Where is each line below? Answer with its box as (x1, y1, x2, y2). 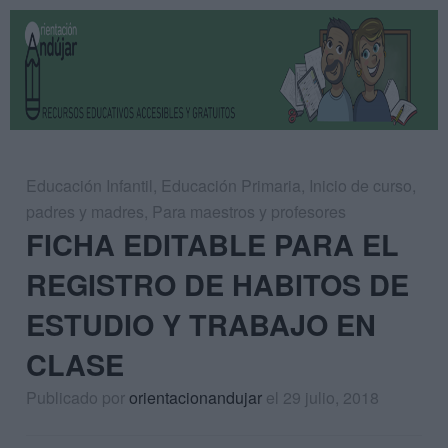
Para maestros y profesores (152, 200, 346, 223)
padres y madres (26, 200, 144, 223)
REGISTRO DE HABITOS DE (26, 264, 409, 305)
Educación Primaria (161, 174, 301, 197)
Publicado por (26, 386, 129, 409)
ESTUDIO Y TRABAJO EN (26, 304, 376, 345)
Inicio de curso (309, 174, 412, 197)
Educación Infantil (26, 174, 153, 197)
